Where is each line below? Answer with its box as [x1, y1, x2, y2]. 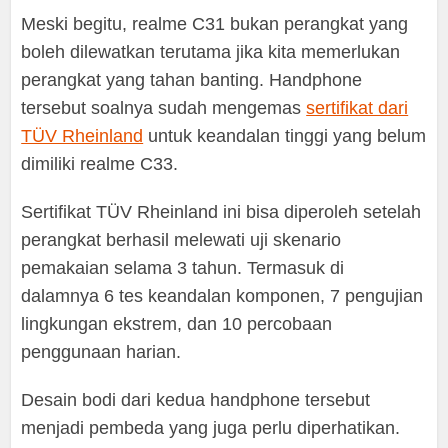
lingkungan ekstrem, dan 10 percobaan [21, 314, 333, 335]
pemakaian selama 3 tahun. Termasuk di [21, 258, 345, 279]
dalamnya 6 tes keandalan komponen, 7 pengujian [21, 286, 424, 307]
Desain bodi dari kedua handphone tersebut [21, 390, 371, 411]
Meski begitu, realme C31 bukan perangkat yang [21, 14, 409, 35]
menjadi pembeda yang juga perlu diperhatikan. [21, 418, 401, 439]
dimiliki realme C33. [21, 154, 179, 175]
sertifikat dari [306, 98, 409, 119]
